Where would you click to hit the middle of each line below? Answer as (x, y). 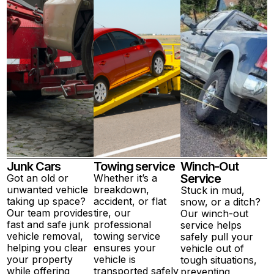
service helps (211, 225)
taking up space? (46, 201)
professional (123, 224)
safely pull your (217, 236)
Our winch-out (214, 213)
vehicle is (115, 259)
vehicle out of (212, 248)
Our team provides (50, 213)
